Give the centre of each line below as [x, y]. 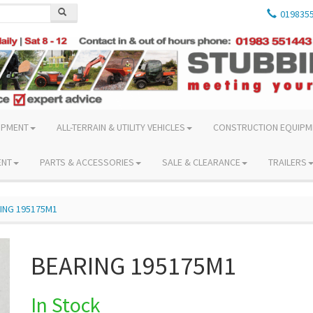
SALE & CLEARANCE [201, 162]
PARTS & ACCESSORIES [87, 162]
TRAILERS [287, 162]
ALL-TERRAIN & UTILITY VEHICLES [121, 127]
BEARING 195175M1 [133, 265]
